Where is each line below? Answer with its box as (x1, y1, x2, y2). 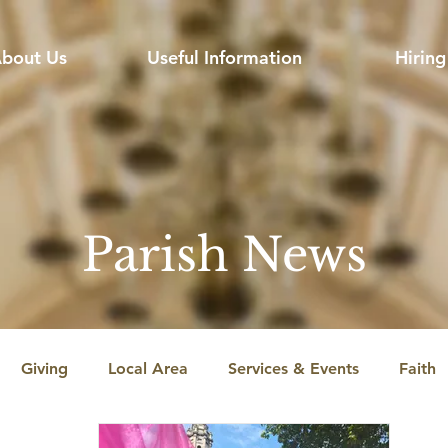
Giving (21, 359, 68, 378)
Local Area (108, 359, 188, 378)
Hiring (394, 46, 446, 69)
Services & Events (228, 359, 359, 378)
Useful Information (146, 46, 302, 69)
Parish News (81, 226, 367, 283)
